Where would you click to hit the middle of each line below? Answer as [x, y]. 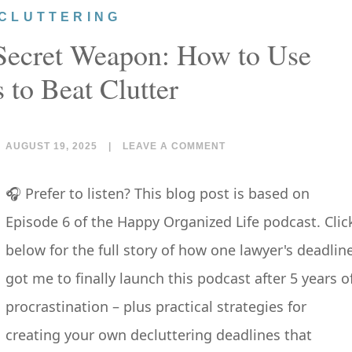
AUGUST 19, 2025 [51, 146]
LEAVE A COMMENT [174, 146]
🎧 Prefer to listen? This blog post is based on [158, 193]
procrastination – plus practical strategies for [156, 306]
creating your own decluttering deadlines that [159, 335]
